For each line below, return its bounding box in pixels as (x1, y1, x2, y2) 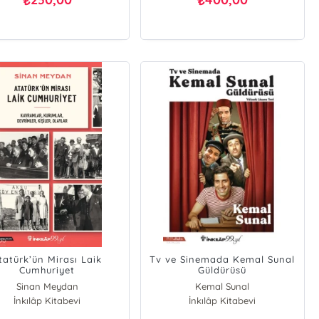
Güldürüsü (198, 264, 247, 276)
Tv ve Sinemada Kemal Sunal (150, 253, 296, 265)
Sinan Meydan (16, 281, 78, 292)
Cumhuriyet (19, 264, 75, 276)
